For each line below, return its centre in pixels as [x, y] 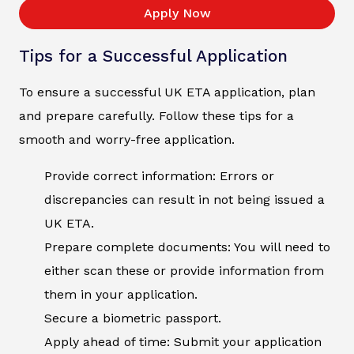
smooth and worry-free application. [127, 140]
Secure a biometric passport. [133, 318]
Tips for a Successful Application [153, 56]
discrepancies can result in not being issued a [185, 200]
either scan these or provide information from [184, 271]
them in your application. [121, 295]
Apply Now [177, 13]
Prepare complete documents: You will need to [187, 247]
